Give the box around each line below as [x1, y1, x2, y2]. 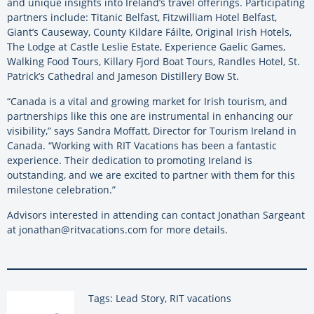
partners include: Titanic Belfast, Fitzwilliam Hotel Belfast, [7, 10, 277, 24]
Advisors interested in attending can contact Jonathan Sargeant [7, 207, 305, 221]
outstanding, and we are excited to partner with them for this [7, 168, 295, 182]
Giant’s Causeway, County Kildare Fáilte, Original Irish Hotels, [7, 25, 292, 39]
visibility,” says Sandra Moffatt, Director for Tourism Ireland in [7, 123, 296, 137]
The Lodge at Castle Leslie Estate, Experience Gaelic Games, [7, 39, 285, 53]
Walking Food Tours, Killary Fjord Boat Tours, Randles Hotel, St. [7, 54, 300, 68]
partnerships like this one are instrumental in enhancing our [7, 109, 293, 123]
